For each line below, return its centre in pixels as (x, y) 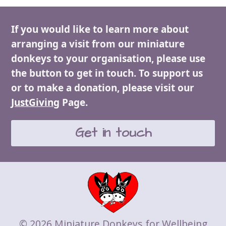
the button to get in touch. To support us (107, 73)
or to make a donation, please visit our (103, 88)
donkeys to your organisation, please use (108, 58)
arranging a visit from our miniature (98, 44)
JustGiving (36, 102)
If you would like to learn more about (100, 29)
